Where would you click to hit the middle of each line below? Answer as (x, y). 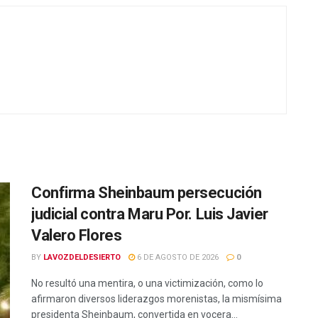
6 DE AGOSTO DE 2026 (177, 257)
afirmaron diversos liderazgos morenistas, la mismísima (157, 298)
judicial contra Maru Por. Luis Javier (150, 214)
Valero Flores (77, 235)
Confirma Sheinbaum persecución (148, 192)
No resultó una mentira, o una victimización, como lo (147, 283)
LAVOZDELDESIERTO (82, 257)
